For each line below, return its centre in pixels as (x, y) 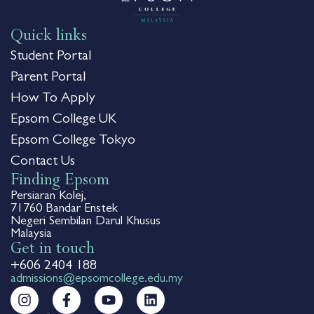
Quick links (49, 37)
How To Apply (53, 98)
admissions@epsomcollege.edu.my (97, 279)
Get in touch (53, 250)
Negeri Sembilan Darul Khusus (86, 222)
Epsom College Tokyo (73, 141)
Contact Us (43, 162)
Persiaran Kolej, (48, 197)
